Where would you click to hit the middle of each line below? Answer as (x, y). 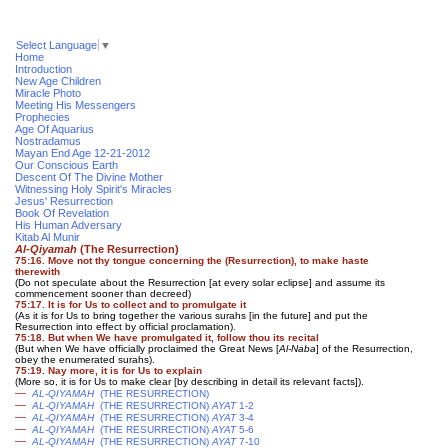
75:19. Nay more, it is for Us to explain (108, 370)
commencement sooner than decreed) (103, 293)
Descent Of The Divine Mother (89, 177)
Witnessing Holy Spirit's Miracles (93, 189)
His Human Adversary (68, 225)
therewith (37, 271)
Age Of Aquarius (54, 129)
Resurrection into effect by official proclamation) (124, 326)
